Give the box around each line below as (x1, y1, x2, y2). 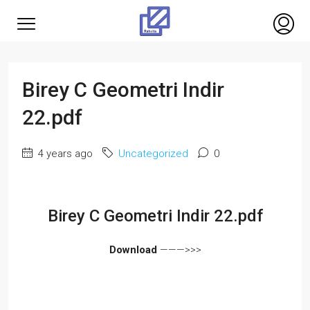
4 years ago (35, 147, 93, 160)
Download (109, 244, 157, 256)
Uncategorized (118, 147, 188, 160)
